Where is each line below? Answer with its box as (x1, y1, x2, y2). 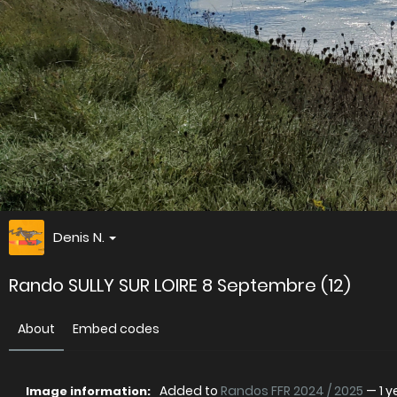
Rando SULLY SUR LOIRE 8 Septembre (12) (9, 273, 351, 298)
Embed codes (73, 320, 160, 338)
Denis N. (53, 228, 105, 246)
